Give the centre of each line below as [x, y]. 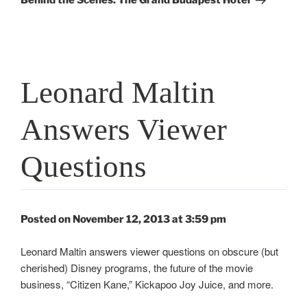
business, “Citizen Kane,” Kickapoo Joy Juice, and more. [147, 284]
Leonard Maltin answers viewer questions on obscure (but [149, 251]
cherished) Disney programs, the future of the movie [137, 267]
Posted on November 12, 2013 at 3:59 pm [123, 220]
